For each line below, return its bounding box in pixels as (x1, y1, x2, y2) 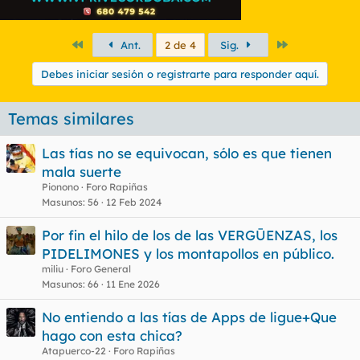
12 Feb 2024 (106, 195, 162, 208)
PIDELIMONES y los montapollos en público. (42, 244, 334, 262)
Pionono (42, 180, 79, 193)
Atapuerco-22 (42, 344, 106, 357)
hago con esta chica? (42, 326, 182, 344)
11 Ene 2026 (106, 277, 160, 290)
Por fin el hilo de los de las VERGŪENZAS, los (42, 226, 337, 243)
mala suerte (42, 162, 121, 180)
